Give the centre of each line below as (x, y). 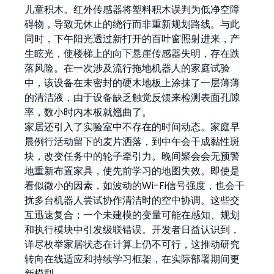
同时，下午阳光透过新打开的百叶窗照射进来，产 (132, 39)
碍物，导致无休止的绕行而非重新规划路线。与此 (132, 24)
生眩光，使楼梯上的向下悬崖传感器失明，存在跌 (132, 53)
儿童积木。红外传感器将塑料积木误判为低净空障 (132, 9)
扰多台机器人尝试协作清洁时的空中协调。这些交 (132, 200)
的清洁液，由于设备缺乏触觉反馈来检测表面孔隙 (132, 97)
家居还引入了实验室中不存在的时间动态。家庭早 (132, 127)
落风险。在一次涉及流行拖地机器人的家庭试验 (128, 68)
